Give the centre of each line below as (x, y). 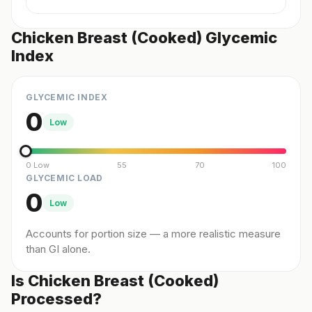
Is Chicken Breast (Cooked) (115, 281)
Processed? (56, 299)
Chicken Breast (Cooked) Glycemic (144, 38)
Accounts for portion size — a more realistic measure (153, 234)
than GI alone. (58, 249)
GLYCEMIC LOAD (64, 178)
